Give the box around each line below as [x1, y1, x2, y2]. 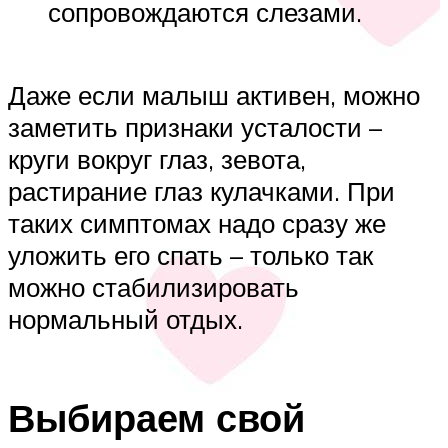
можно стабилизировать [8, 271, 299, 304]
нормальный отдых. [8, 303, 243, 336]
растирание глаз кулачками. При [8, 175, 395, 208]
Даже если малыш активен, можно [8, 79, 420, 112]
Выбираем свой [8, 392, 305, 442]
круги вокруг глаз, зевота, [8, 143, 306, 176]
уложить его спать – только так [8, 239, 373, 272]
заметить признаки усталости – [8, 111, 382, 144]
